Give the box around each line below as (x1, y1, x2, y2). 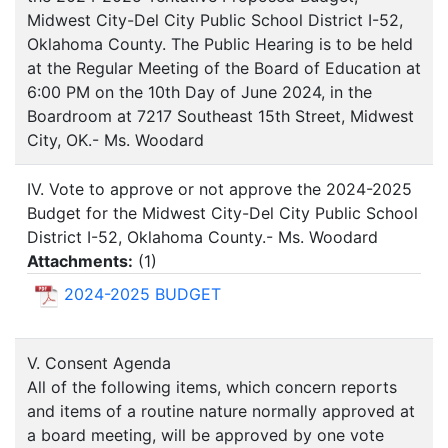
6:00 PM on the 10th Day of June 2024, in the (27, 82, 372, 103)
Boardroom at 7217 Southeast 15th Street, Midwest (27, 106, 414, 127)
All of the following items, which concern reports (27, 377, 397, 398)
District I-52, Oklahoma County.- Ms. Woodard (27, 227, 378, 248)
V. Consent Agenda (27, 353, 171, 374)
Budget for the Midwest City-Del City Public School (27, 203, 418, 224)
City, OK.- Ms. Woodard (27, 130, 204, 151)
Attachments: (27, 251, 133, 272)
